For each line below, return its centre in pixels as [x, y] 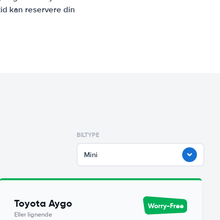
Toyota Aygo [43, 203]
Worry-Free [165, 206]
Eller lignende [33, 215]
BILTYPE [88, 135]
